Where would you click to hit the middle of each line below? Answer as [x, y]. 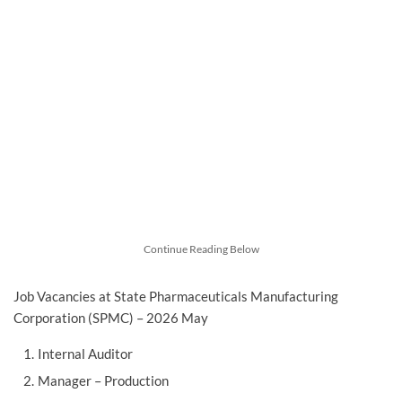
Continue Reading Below [201, 249]
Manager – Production [104, 381]
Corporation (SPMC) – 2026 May [111, 318]
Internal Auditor [86, 354]
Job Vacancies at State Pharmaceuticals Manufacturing [176, 297]
